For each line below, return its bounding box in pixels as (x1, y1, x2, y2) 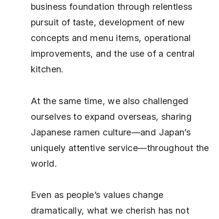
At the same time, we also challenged (30, 95, 189, 106)
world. (30, 157, 57, 169)
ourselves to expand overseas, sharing (30, 110, 192, 122)
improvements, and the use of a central (30, 47, 195, 59)
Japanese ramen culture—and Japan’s (30, 126, 191, 137)
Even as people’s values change (30, 189, 164, 200)
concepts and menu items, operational (30, 32, 191, 43)
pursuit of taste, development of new (30, 16, 185, 27)
